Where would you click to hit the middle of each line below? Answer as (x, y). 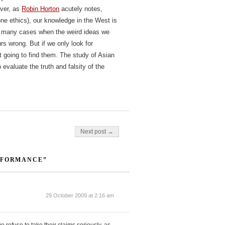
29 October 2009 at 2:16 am (80, 196)
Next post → (97, 132)
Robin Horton (41, 9)
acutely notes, (81, 9)
